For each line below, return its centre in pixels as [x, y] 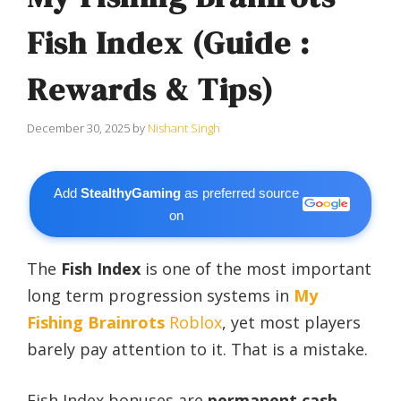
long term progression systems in [160, 296]
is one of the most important [256, 269]
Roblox [196, 323]
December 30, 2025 [78, 128]
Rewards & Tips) [151, 89]
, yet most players [291, 323]
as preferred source [240, 193]
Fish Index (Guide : [169, 43]
